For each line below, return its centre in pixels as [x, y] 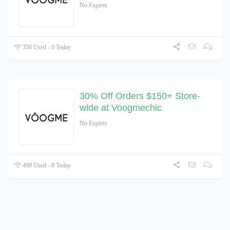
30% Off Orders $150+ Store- [140, 96]
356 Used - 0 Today [46, 47]
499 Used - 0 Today [46, 166]
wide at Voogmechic [121, 108]
